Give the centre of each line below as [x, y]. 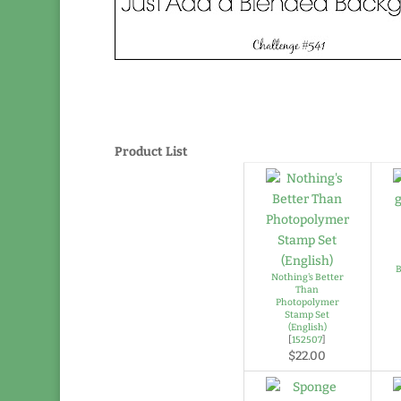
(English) [307, 327]
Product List [151, 152]
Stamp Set [307, 315]
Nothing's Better [307, 277]
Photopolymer [307, 302]
